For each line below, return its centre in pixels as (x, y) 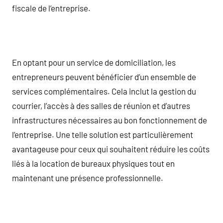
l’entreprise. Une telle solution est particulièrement (103, 134)
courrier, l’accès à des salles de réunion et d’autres (101, 105)
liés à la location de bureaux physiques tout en (93, 163)
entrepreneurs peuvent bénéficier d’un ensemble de (104, 76)
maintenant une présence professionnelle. (88, 177)
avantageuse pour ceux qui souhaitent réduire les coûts (111, 149)
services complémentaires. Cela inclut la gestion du (104, 91)
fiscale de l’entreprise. (51, 8)
